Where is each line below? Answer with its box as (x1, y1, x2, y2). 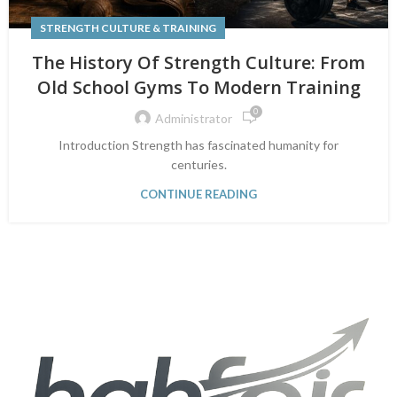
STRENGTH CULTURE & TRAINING (40, 21, 216, 35)
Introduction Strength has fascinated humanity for (58, 137, 339, 153)
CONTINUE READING (140, 187, 257, 202)
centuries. (170, 157, 227, 173)
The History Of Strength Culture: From (32, 51, 365, 75)
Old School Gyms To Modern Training (36, 75, 361, 100)
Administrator (154, 110, 232, 126)
